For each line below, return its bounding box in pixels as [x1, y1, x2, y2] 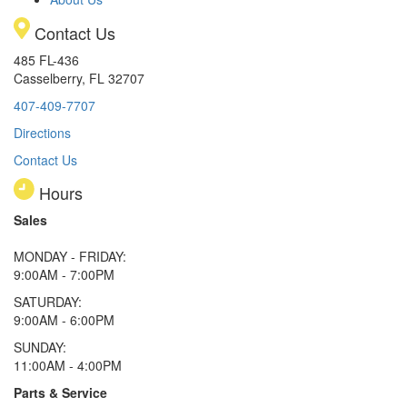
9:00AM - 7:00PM [14, 265, 114, 284]
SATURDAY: [14, 293, 82, 312]
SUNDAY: [14, 338, 66, 357]
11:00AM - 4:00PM [14, 356, 122, 375]
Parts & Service [14, 383, 107, 402]
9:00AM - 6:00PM [14, 311, 114, 330]
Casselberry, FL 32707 [14, 69, 144, 88]
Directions [14, 124, 71, 143]
